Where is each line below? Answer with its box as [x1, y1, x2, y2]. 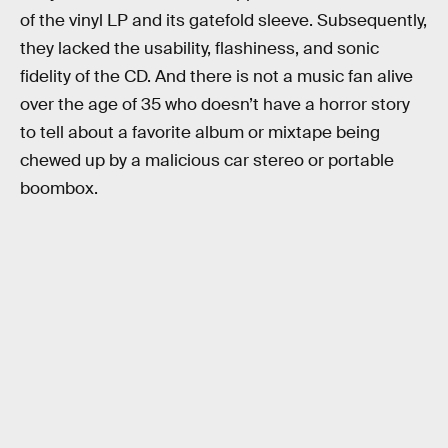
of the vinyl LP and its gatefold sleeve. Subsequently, [20, 10, 427, 32]
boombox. [20, 178, 98, 200]
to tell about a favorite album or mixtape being [20, 122, 380, 144]
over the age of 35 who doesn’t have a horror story [20, 94, 410, 116]
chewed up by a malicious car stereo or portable [20, 150, 394, 172]
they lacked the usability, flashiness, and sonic [20, 38, 379, 60]
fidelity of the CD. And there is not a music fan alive [20, 66, 413, 88]
